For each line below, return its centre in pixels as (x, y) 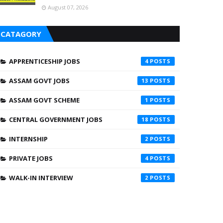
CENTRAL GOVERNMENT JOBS (56, 119)
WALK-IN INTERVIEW (41, 178)
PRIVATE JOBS (31, 158)
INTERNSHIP (28, 139)
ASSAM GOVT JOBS (39, 81)
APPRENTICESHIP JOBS (45, 61)
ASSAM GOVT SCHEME (44, 100)
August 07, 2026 (68, 7)
